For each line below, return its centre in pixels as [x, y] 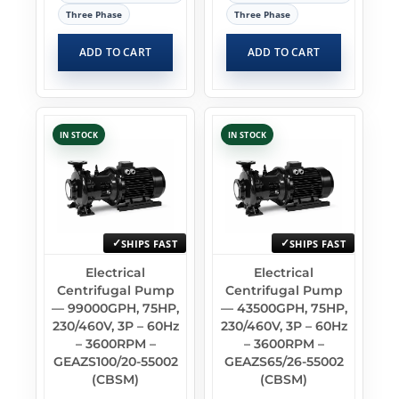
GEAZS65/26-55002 [284, 362]
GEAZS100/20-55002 [115, 362]
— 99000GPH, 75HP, [115, 308]
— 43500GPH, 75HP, [284, 308]
